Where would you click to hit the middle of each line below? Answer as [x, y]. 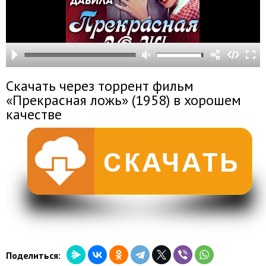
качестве [34, 114]
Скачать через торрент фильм [100, 86]
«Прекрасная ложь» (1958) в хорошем [123, 100]
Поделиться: [33, 255]
